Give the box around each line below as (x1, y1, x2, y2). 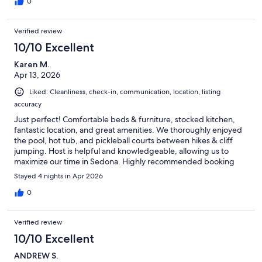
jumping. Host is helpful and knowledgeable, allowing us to (14, 146, 229, 157)
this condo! (14, 167, 54, 178)
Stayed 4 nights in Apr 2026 (14, 171, 103, 181)
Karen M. (14, 59, 49, 70)
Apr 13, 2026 (14, 70, 60, 81)
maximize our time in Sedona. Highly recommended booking (14, 156, 235, 167)
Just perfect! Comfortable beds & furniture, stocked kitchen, (14, 114, 235, 125)
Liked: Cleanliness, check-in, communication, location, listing (29, 87, 220, 97)
